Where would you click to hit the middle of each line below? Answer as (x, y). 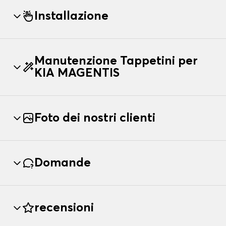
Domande (63, 163)
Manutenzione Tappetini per (116, 61)
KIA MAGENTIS (77, 73)
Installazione (71, 16)
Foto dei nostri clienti (95, 118)
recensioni (64, 208)
